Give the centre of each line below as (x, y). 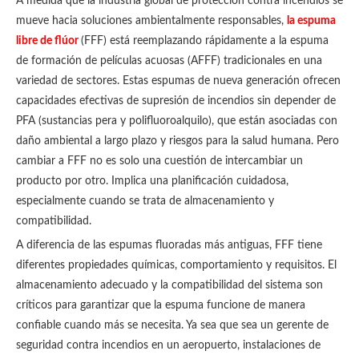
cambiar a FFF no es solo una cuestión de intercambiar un (159, 161)
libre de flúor (48, 41)
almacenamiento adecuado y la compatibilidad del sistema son (169, 285)
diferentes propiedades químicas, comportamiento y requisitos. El (176, 265)
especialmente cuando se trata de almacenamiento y (145, 201)
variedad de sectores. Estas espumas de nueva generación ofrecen (178, 81)
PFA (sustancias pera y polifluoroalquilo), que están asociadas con (177, 121)
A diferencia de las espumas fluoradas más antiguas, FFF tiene (169, 245)
